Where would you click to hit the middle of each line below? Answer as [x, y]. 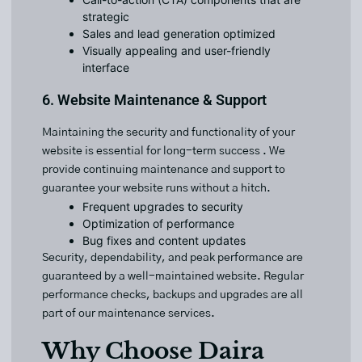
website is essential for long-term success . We [164, 152]
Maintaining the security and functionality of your [168, 133]
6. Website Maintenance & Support [154, 100]
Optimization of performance [158, 224]
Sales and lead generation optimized [179, 34]
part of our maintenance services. [128, 314]
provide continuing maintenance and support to [164, 170]
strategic [106, 17]
